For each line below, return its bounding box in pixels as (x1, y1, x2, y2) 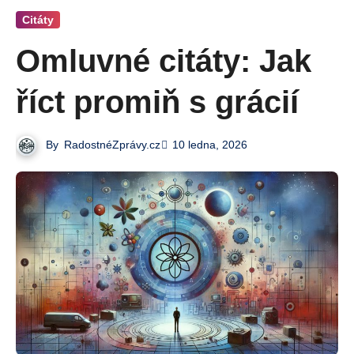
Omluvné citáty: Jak (16, 43, 311, 78)
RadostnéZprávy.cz (64, 137, 161, 151)
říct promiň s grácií (16, 84, 299, 119)
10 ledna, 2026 (172, 138, 248, 152)
